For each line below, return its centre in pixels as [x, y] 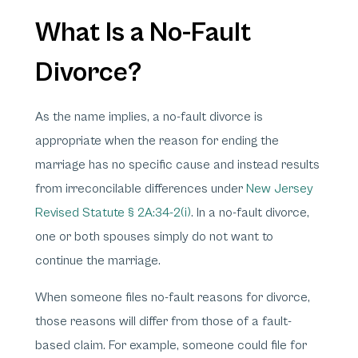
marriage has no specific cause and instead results [177, 165]
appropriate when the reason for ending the [157, 141]
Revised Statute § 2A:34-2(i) [113, 213]
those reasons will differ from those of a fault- [163, 321]
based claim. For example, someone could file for [171, 345]
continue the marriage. [98, 261]
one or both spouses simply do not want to [154, 237]
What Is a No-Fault [143, 33]
